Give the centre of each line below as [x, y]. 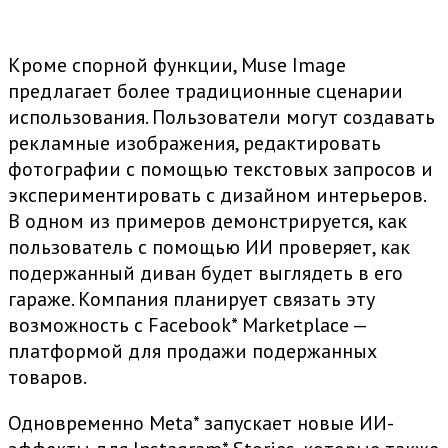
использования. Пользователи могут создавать [221, 117]
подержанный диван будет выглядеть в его [205, 273]
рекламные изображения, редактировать [194, 143]
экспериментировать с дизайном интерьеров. [216, 195]
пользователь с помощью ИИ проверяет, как [209, 247]
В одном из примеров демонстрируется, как [207, 221]
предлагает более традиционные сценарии [205, 91]
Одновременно [78, 423]
